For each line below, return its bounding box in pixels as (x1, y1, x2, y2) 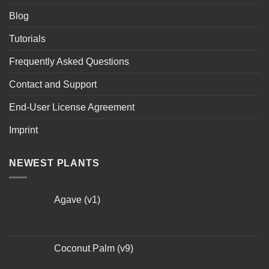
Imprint (9, 124, 38, 135)
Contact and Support (9, 79, 97, 89)
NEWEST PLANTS (9, 157, 100, 168)
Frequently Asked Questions (9, 56, 129, 67)
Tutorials (9, 33, 46, 44)
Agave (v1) (54, 195, 100, 205)
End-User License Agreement (9, 101, 134, 112)
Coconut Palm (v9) (54, 243, 133, 254)
